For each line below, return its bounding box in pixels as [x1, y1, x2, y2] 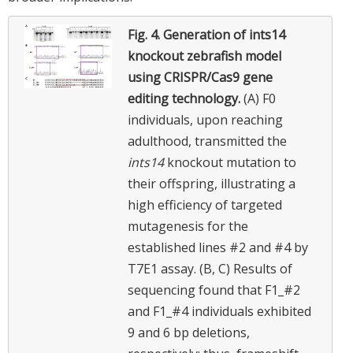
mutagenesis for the [128, 217, 248, 236]
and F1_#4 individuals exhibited [128, 303, 311, 321]
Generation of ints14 [163, 26, 285, 44]
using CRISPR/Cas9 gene [128, 69, 273, 87]
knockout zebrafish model [128, 47, 281, 65]
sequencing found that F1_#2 [128, 281, 300, 299]
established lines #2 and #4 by [128, 239, 308, 257]
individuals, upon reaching [128, 111, 283, 129]
